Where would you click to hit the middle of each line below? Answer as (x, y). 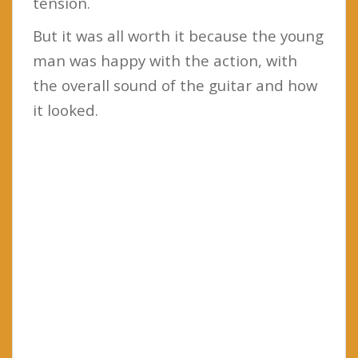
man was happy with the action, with (165, 60)
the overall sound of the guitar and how (175, 85)
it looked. (66, 109)
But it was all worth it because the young (178, 35)
